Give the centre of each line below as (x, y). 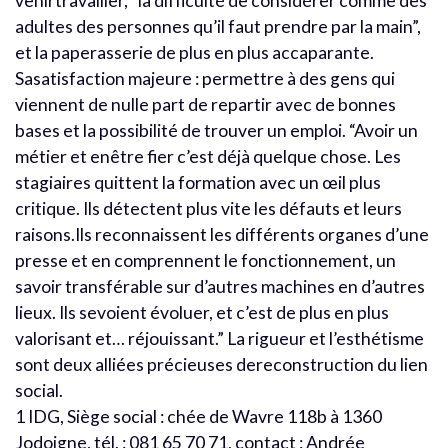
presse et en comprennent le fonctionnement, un (205, 260)
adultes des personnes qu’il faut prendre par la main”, (218, 26)
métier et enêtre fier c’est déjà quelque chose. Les (208, 156)
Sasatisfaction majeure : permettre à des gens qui (205, 78)
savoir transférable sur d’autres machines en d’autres (220, 286)
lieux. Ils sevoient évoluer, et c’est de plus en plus (202, 312)
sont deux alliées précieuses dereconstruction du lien (221, 364)
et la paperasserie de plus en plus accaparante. (194, 52)
